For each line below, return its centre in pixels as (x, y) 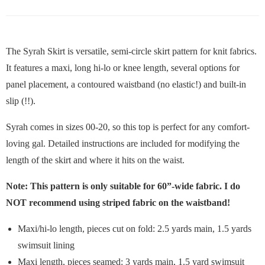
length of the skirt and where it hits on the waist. (95, 160)
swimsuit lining (46, 245)
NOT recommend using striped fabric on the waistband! (118, 203)
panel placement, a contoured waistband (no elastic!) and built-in (126, 84)
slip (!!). (21, 101)
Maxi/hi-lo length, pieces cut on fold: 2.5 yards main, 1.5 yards (135, 229)
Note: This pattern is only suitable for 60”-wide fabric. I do (123, 186)
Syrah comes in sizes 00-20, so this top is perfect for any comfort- (128, 127)
